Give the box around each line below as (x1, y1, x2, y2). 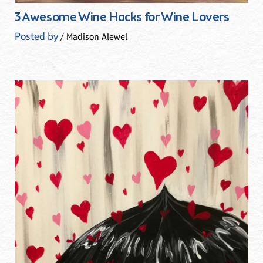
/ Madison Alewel (58, 31, 127, 42)
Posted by (15, 30, 58, 42)
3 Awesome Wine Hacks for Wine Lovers (15, 9, 230, 26)
